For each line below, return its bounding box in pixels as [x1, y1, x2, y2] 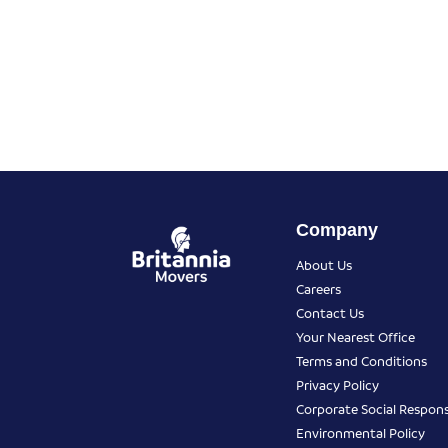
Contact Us [296, 303, 364, 321]
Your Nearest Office [296, 327, 415, 345]
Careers [296, 279, 341, 297]
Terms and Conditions [296, 351, 427, 369]
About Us [296, 255, 352, 273]
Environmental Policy [296, 423, 425, 441]
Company [296, 219, 378, 240]
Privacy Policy [296, 375, 379, 393]
